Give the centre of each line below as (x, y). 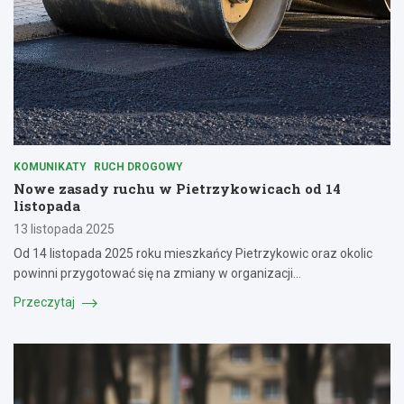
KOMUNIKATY (50, 167)
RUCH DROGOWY (138, 167)
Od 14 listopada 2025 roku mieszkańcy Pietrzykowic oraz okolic (193, 254)
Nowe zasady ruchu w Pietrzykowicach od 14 (177, 189)
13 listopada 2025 (64, 230)
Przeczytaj (46, 303)
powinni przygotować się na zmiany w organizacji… (157, 274)
